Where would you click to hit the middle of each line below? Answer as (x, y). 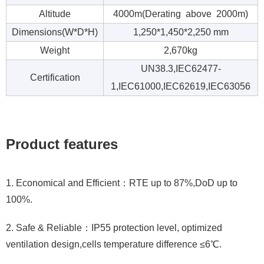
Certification (55, 77)
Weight (55, 50)
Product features (62, 144)
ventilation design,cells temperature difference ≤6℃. (114, 244)
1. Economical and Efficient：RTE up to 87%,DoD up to (122, 183)
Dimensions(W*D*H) (55, 32)
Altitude (55, 14)
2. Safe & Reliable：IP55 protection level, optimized (114, 227)
